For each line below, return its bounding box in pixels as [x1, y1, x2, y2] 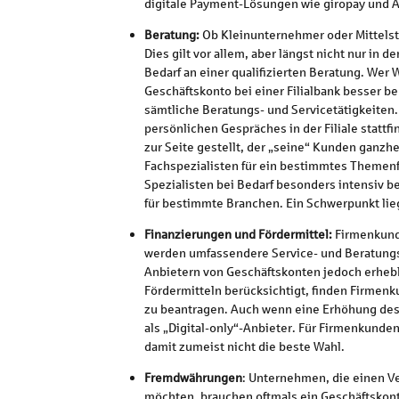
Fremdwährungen [143, 370, 242, 386]
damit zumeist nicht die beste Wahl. [143, 338, 345, 354]
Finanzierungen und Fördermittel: [143, 226, 335, 242]
